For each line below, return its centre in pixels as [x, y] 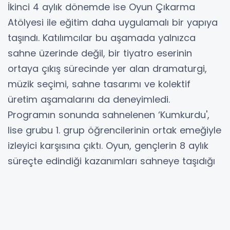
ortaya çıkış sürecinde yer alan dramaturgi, [107, 68]
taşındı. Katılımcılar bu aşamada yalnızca [102, 37]
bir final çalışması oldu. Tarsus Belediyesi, [103, 176]
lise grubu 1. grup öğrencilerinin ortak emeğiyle [114, 130]
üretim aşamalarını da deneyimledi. [89, 99]
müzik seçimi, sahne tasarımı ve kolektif [99, 84]
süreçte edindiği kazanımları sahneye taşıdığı [111, 161]
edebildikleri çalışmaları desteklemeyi [93, 222]
